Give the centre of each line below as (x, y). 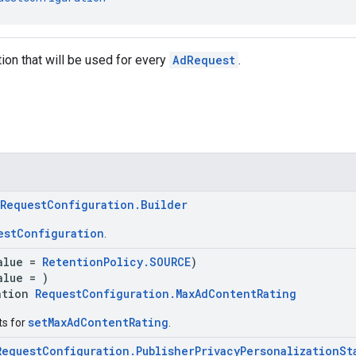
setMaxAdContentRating (98, 322)
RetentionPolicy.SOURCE (116, 261)
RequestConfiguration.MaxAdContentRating (166, 293)
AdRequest (204, 60)
